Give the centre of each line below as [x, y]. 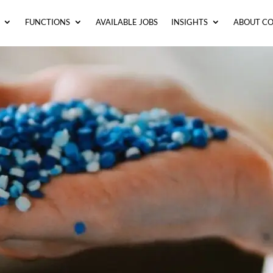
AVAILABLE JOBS [126, 22]
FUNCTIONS [47, 22]
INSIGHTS [189, 22]
